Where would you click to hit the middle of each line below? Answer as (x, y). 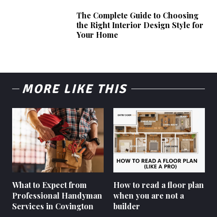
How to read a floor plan (159, 185)
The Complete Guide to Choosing (138, 15)
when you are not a (149, 195)
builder (127, 206)
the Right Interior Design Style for (140, 25)
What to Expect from (49, 185)
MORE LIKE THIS (74, 89)
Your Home (98, 35)
